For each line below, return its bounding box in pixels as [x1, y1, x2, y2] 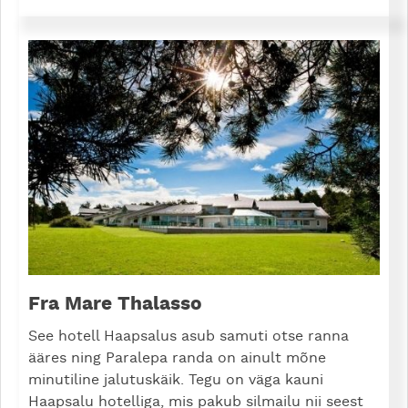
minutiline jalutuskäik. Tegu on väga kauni [28, 372, 323, 387]
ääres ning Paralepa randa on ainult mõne [28, 350, 326, 365]
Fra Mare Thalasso [28, 293, 202, 313]
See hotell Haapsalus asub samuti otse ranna [28, 328, 349, 343]
